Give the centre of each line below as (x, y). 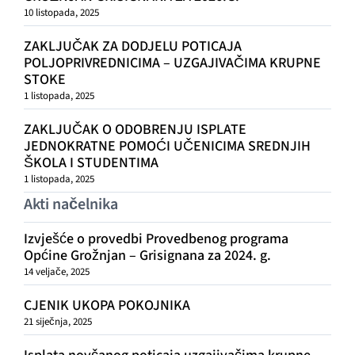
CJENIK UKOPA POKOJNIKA (107, 306)
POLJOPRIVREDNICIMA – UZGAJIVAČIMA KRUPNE (172, 63)
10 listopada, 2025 (61, 13)
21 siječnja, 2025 (57, 322)
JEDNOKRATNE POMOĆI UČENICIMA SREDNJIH (167, 147)
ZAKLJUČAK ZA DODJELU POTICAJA (132, 47)
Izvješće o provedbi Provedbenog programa (156, 239)
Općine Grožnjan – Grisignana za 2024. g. (147, 256)
